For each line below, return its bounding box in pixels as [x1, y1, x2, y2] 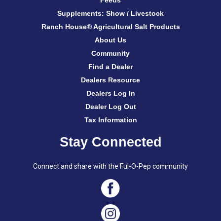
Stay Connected [59, 135, 162, 149]
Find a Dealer [88, 63, 133, 71]
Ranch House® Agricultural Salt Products [41, 23, 180, 31]
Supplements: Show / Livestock [57, 9, 164, 17]
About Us [95, 36, 126, 44]
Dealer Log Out [85, 103, 136, 110]
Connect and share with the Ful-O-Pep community [33, 162, 188, 170]
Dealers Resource [81, 76, 140, 84]
